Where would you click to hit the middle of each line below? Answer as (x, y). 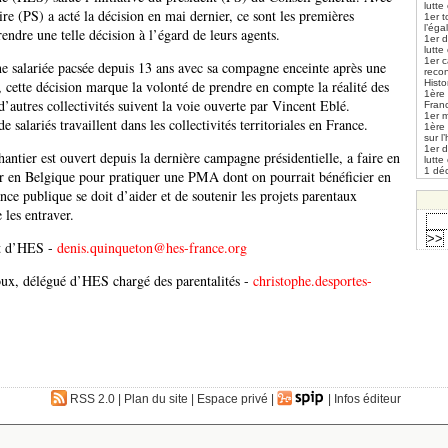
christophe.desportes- (312, 281)
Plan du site (156, 399)
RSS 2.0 (91, 399)
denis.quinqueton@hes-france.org (152, 248)
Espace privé (232, 399)
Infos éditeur (367, 399)
